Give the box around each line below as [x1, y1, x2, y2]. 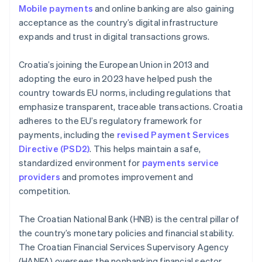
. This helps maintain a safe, [89, 143, 201, 155]
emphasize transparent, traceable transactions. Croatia [19, 101, 243, 113]
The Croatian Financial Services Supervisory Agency [19, 241, 229, 253]
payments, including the [19, 129, 117, 141]
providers [19, 171, 60, 183]
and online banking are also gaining [93, 2, 235, 15]
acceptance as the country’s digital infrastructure [19, 16, 219, 29]
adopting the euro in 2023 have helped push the [19, 73, 213, 85]
